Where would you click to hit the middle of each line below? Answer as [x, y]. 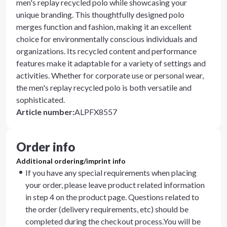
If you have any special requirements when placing [111, 173]
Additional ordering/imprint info [71, 161]
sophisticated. [41, 100]
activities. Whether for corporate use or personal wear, [110, 75]
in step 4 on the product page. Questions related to [112, 197]
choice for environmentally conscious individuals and [107, 39]
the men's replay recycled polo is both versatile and [104, 87]
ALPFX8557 [96, 112]
